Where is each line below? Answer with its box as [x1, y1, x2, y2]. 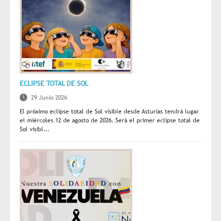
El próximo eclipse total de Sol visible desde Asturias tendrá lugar [20, 107, 199, 116]
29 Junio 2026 [31, 93, 67, 103]
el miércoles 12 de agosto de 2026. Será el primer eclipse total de [20, 116, 200, 125]
